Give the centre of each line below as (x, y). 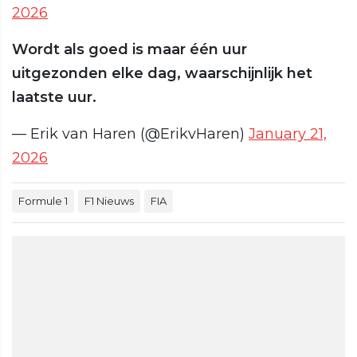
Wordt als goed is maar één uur (129, 50)
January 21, (288, 134)
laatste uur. (54, 98)
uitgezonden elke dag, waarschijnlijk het (162, 74)
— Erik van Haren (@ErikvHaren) (130, 134)
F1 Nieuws (109, 201)
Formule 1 (43, 201)
